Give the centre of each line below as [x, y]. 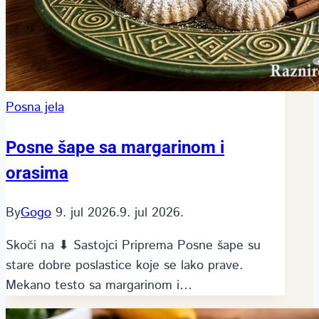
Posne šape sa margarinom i [115, 147]
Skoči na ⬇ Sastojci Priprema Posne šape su [133, 245]
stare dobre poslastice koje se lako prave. [124, 265]
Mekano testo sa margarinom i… [99, 285]
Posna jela [35, 107]
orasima [37, 173]
